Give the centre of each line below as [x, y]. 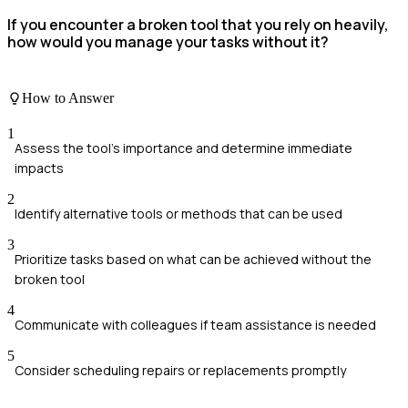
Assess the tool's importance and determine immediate [184, 148]
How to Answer [68, 97]
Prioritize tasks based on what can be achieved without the [193, 260]
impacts [39, 168]
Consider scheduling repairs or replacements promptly [180, 371]
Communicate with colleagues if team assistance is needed [195, 325]
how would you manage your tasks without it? [168, 42]
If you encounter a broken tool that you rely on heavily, [198, 25]
